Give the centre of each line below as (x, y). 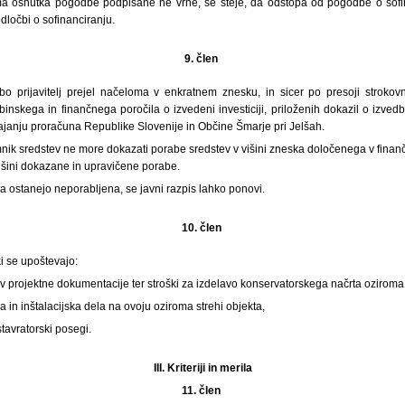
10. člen (202, 227)
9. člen (202, 58)
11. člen (202, 390)
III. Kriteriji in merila (202, 367)
